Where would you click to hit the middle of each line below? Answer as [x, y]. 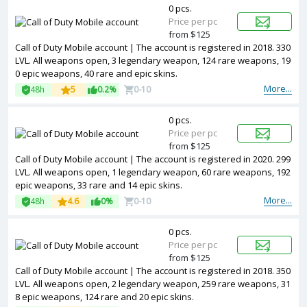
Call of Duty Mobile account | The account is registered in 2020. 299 [153, 159]
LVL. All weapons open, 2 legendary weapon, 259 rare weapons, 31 [153, 284]
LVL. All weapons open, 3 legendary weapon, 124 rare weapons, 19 [153, 60]
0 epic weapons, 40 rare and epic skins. [96, 73]
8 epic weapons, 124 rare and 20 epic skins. [105, 297]
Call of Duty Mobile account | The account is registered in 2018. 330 [153, 47]
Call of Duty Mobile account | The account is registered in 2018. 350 [153, 271]
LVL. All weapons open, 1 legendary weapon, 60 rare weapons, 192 [153, 172]
